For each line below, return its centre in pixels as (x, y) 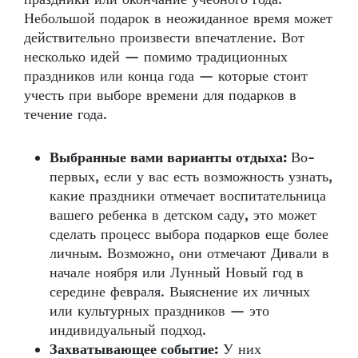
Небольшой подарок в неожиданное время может (178, 18)
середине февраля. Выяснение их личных (180, 292)
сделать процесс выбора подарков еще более (189, 234)
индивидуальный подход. (130, 330)
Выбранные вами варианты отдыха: (170, 157)
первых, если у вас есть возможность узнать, (191, 177)
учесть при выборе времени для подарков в (160, 95)
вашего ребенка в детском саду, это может (183, 215)
